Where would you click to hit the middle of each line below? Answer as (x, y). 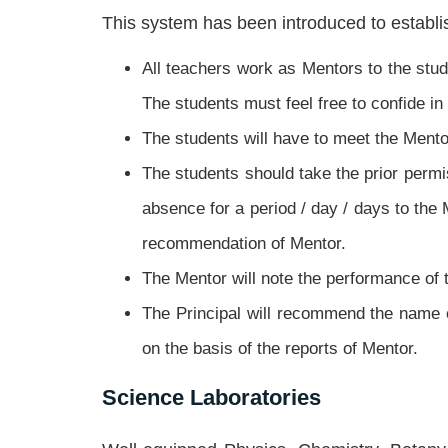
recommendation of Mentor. (244, 243)
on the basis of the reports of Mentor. (280, 348)
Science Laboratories (211, 397)
